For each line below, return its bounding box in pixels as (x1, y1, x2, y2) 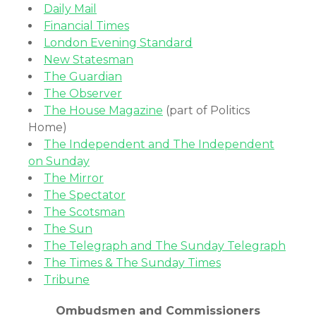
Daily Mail (44, 2, 97, 16)
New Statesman (44, 53, 133, 66)
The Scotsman (44, 205, 125, 219)
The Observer (44, 87, 122, 100)
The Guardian (44, 70, 122, 83)
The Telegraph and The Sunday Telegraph (44, 239, 286, 253)
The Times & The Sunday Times (44, 256, 221, 269)
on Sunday (28, 154, 90, 168)
